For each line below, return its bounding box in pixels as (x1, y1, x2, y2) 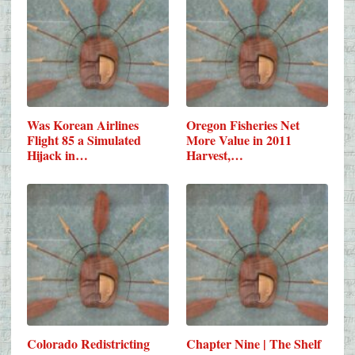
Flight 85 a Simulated (27, 130, 141, 149)
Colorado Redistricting (27, 334, 150, 353)
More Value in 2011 (186, 130, 292, 149)
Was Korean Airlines (27, 115, 139, 134)
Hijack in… (27, 145, 88, 164)
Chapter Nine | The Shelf (186, 334, 322, 353)
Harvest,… (186, 145, 244, 164)
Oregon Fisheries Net (186, 115, 300, 134)
